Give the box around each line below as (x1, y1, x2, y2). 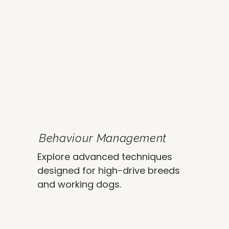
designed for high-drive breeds (37, 164, 180, 177)
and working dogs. (37, 177, 122, 191)
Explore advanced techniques (37, 150, 173, 163)
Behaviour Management (38, 131, 167, 145)
